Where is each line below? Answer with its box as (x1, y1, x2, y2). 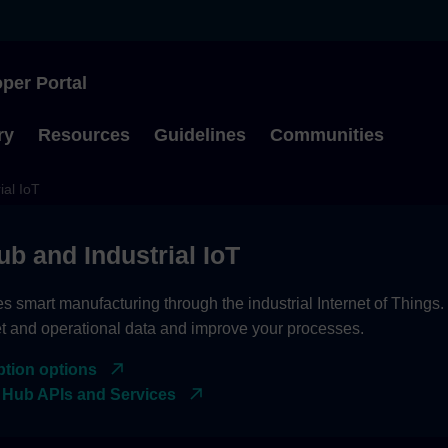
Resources (38, 125, 130, 145)
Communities (270, 125, 384, 145)
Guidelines (154, 125, 246, 145)
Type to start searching (145, 119, 290, 135)
